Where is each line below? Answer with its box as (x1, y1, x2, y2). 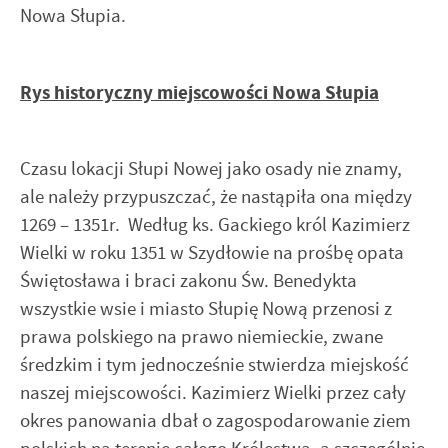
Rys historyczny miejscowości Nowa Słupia (20, 79, 379, 105)
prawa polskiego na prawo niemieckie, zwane (20, 324, 383, 350)
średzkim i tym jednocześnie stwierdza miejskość (20, 352, 409, 378)
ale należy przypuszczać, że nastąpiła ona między (20, 184, 412, 210)
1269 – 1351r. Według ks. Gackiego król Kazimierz (20, 212, 410, 238)
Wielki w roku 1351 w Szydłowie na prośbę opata (20, 240, 404, 266)
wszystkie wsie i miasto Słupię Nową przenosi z (20, 296, 392, 322)
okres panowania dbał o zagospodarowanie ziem (20, 408, 411, 434)
